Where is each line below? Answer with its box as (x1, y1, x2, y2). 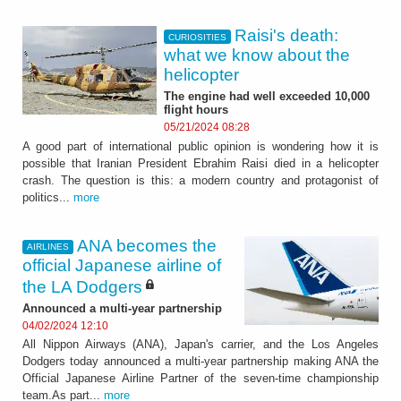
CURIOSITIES (167, 31, 226, 42)
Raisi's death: (235, 26, 339, 46)
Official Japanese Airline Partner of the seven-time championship (22, 371, 379, 386)
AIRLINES (26, 242, 69, 252)
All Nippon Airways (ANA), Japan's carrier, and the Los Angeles (22, 337, 379, 352)
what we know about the (164, 46, 350, 65)
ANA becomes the (77, 235, 218, 255)
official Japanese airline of (22, 255, 221, 275)
